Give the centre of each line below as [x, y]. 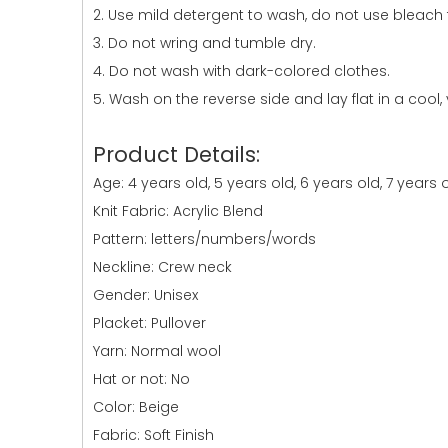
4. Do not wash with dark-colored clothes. [241, 71]
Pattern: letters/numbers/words [204, 239]
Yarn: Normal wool [157, 351]
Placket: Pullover [149, 323]
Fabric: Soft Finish [153, 435]
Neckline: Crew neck [162, 267]
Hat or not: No [141, 379]
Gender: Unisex [145, 295]
